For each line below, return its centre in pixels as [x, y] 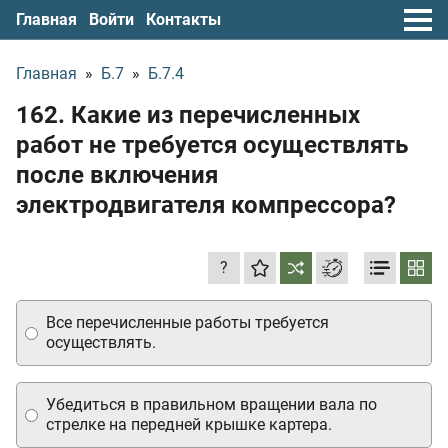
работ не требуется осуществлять [212, 145]
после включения [117, 175]
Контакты [183, 19]
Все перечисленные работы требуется [187, 322]
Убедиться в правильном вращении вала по [211, 404]
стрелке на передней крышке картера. [189, 424]
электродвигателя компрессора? [206, 205]
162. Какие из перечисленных [188, 115]
